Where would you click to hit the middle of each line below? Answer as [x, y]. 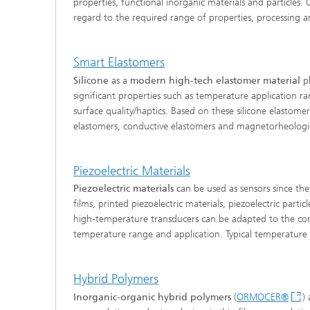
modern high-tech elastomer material [215, 80]
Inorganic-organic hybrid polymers [152, 297]
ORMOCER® [263, 297]
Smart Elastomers [119, 62]
